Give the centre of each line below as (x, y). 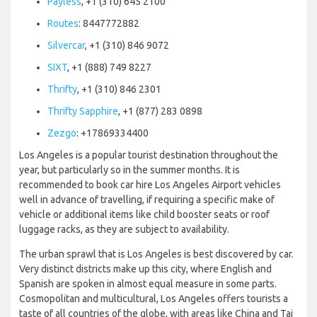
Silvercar (66, 45)
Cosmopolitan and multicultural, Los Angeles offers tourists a (154, 298)
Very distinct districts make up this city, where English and (145, 269)
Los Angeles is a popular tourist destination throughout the (149, 155)
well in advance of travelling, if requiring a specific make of (147, 199)
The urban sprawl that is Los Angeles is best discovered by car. (156, 254)
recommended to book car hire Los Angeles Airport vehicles (150, 184)
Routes (63, 23)
